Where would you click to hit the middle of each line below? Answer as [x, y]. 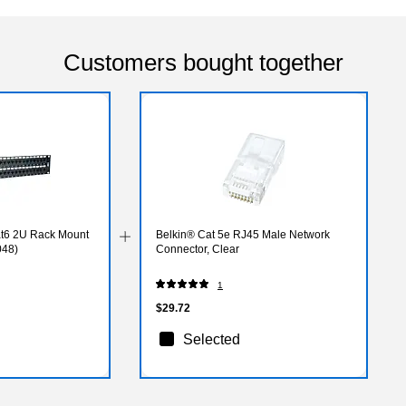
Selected [212, 339]
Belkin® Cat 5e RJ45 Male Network [243, 234]
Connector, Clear [198, 249]
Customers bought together [203, 62]
